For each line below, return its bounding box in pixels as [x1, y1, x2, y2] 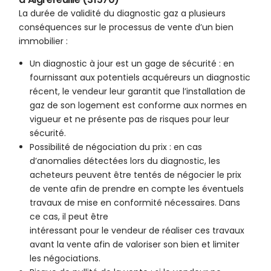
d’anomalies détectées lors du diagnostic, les [30, 155, 221, 168]
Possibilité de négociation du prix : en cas [30, 141, 203, 154]
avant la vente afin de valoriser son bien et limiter [30, 238, 240, 251]
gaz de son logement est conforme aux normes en [30, 99, 247, 112]
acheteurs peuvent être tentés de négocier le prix [30, 169, 242, 181]
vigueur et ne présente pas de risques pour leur [30, 113, 230, 126]
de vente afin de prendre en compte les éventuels [30, 183, 244, 195]
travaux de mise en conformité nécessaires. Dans [30, 197, 241, 209]
